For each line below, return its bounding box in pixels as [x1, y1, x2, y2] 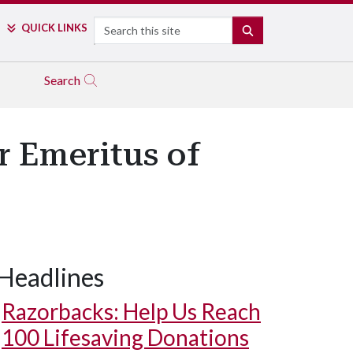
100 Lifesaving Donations [2, 324, 249, 351]
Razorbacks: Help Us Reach [2, 298, 261, 325]
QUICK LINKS [20, 21, 87, 34]
